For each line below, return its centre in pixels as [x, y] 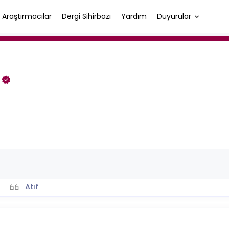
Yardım [134, 16]
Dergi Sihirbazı [86, 16]
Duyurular [174, 16]
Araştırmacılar [27, 16]
